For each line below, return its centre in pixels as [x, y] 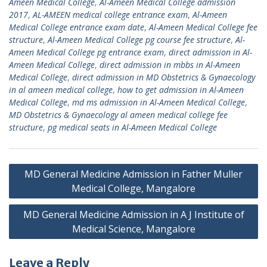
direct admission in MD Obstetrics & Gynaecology [164, 77]
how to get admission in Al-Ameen [181, 89]
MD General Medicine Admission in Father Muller [133, 174]
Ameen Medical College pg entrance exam [86, 52]
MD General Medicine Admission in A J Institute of [133, 214]
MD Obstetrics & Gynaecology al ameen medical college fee [118, 114]
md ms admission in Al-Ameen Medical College [159, 102]
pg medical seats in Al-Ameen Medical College [132, 127]
